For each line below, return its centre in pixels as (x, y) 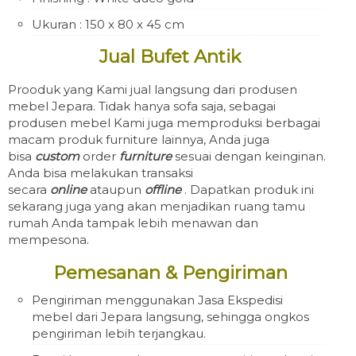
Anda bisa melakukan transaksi (101, 173)
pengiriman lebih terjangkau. (119, 333)
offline (163, 190)
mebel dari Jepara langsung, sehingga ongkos (170, 317)
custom (57, 156)
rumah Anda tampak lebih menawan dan (133, 223)
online (68, 190)
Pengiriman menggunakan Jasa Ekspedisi (157, 300)
